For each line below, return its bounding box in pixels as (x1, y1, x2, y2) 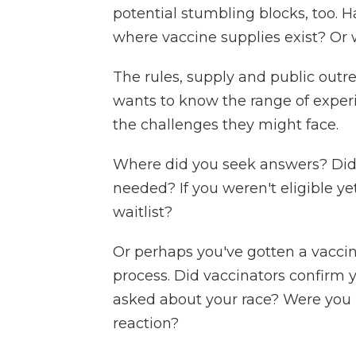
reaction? (113, 315, 179, 333)
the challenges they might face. (113, 116, 339, 134)
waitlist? (113, 203, 172, 222)
